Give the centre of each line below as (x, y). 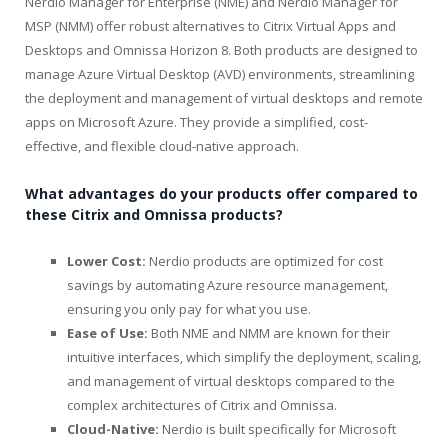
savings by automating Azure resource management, (227, 284)
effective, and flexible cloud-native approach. (162, 146)
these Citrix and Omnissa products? (154, 214)
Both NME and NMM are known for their (269, 332)
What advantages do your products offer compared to (221, 193)
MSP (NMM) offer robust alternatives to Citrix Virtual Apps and (210, 26)
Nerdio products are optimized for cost (264, 260)
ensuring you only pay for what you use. (189, 308)
